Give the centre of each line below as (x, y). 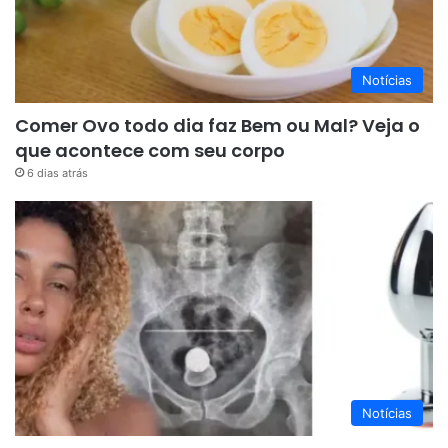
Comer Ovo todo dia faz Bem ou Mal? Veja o (217, 125)
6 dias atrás (57, 172)
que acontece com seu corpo (150, 150)
